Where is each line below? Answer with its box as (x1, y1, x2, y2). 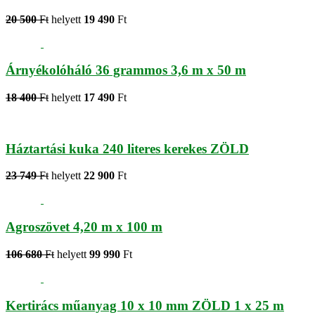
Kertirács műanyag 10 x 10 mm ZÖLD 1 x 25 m (6, 297, 284, 313)
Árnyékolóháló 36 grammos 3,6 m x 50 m (6, 63, 246, 78)
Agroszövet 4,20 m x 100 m (6, 219, 162, 235)
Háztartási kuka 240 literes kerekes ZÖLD (6, 141, 249, 156)
